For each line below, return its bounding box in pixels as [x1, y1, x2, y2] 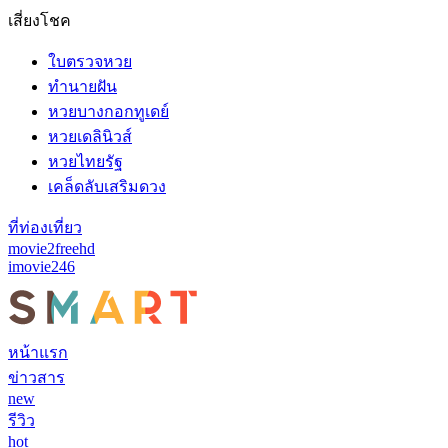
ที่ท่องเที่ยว [8, 219, 82, 236]
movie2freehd [8, 240, 95, 257]
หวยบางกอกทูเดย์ [48, 103, 169, 120]
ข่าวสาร [8, 369, 65, 386]
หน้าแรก [8, 344, 68, 361]
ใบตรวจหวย [48, 53, 132, 70]
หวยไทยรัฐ [48, 153, 123, 170]
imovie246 [8, 258, 75, 275]
